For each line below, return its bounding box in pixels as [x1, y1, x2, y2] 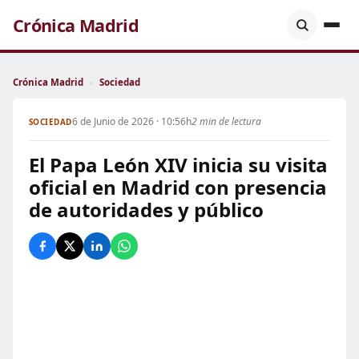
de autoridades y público [29, 196, 264, 223]
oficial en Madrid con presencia [29, 174, 327, 200]
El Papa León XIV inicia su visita [29, 151, 328, 178]
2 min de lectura [191, 115, 261, 128]
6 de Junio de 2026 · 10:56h [71, 115, 192, 128]
